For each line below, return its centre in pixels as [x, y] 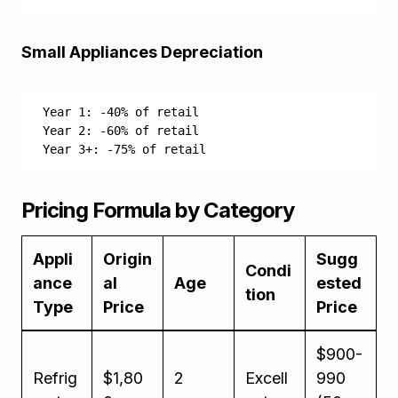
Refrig [55, 378]
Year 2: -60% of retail [121, 131]
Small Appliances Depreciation [142, 52]
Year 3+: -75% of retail [124, 149]
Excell [267, 378]
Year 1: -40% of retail [121, 112]
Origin [127, 259]
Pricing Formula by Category [158, 210]
